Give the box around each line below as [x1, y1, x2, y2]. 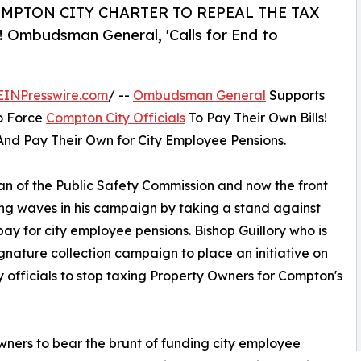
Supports [266, 87, 325, 104]
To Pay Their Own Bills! [185, 110, 327, 127]
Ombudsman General [133, 87, 266, 104]
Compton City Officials [46, 110, 185, 127]
